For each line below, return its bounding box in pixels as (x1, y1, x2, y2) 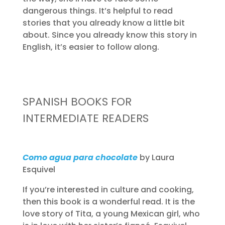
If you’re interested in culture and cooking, (22, 184, 194, 195)
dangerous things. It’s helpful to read (22, 5, 173, 17)
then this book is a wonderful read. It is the (22, 196, 195, 207)
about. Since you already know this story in (22, 29, 197, 41)
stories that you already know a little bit (22, 17, 185, 29)
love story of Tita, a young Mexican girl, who (22, 208, 200, 219)
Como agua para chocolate (22, 152, 140, 163)
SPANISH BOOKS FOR (22, 94, 132, 109)
